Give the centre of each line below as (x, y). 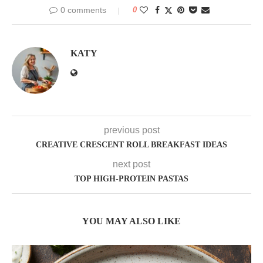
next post (131, 164)
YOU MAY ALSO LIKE (131, 221)
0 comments (83, 10)
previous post (131, 130)
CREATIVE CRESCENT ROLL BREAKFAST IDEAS (131, 145)
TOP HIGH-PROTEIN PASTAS (131, 179)
